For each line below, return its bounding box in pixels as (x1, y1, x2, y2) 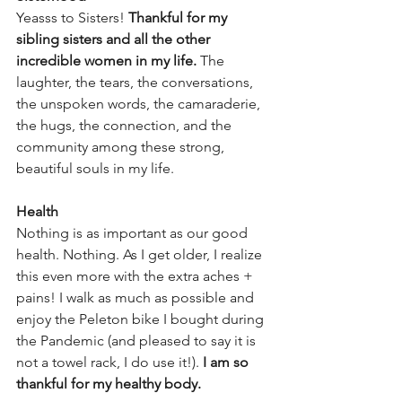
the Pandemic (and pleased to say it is (16, 331, 259, 349)
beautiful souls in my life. (16, 159, 174, 177)
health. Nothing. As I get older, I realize (16, 245, 266, 263)
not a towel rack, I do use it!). (16, 353, 203, 371)
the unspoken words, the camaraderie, (16, 94, 264, 112)
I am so (203, 353, 252, 371)
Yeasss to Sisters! (16, 8, 128, 26)
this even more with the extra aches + (16, 267, 257, 284)
